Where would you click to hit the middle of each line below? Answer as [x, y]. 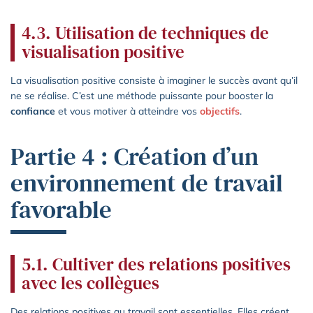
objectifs [220, 111]
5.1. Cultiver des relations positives [156, 264]
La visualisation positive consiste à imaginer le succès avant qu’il [154, 80]
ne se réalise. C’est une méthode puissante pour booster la [142, 95]
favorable [61, 209]
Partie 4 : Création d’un [134, 156]
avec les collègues [90, 283]
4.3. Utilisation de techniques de [145, 32]
